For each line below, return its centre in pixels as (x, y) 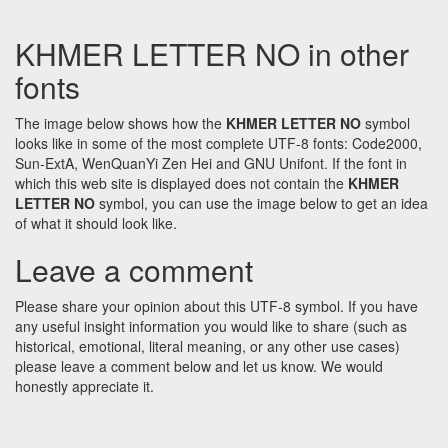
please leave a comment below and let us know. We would (199, 366)
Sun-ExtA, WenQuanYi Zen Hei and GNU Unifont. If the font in (211, 163)
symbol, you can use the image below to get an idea (261, 203)
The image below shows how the (120, 123)
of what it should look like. (96, 223)
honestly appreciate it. (84, 386)
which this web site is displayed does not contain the (181, 183)
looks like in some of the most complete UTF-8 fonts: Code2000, (218, 143)
